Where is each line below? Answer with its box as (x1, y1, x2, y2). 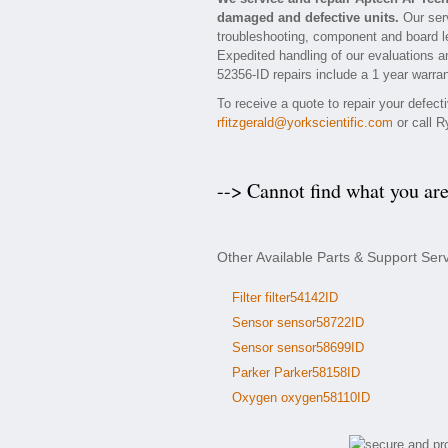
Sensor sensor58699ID (232, 340, 364, 355)
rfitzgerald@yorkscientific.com (217, 115, 393, 130)
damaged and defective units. (217, 10, 399, 25)
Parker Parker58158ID (232, 365, 360, 380)
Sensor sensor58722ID (232, 315, 364, 330)
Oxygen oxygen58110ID (232, 390, 370, 405)
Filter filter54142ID (232, 290, 338, 305)
